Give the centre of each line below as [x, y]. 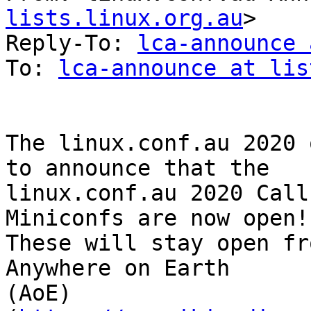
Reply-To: [72, 43]
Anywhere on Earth [124, 268]
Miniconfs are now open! [157, 218]
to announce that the [144, 168]
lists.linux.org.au [124, 18]
